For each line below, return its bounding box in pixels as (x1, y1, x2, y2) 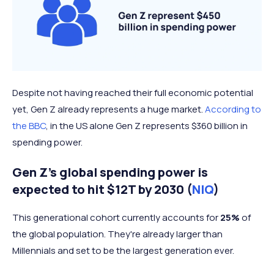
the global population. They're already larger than (12, 228, 223, 241)
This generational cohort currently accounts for (12, 211, 220, 224)
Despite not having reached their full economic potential (12, 86, 253, 100)
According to (205, 103, 261, 116)
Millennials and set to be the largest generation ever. (12, 244, 234, 257)
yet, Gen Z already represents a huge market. (12, 103, 205, 116)
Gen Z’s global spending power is (12, 164, 208, 181)
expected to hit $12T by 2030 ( (12, 181, 192, 198)
